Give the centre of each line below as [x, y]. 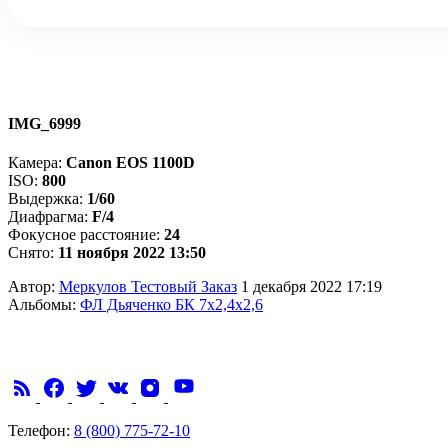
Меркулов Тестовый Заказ [148, 287]
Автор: [33, 287]
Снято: [33, 253]
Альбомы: [44, 305]
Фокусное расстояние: [86, 235]
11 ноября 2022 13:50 [132, 253]
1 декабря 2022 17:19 [309, 287]
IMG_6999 [44, 123]
